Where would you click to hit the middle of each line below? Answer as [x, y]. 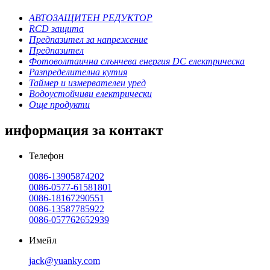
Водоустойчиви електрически [90, 93]
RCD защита [56, 28]
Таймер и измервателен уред [87, 83]
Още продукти [59, 104]
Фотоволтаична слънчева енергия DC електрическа [137, 61]
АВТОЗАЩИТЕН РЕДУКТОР [91, 17]
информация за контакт [84, 130]
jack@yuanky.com [64, 260]
